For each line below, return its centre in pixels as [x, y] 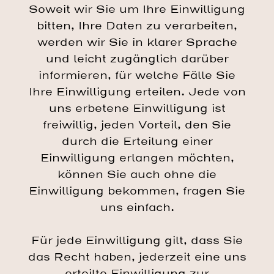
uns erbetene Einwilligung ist [137, 108]
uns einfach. [137, 207]
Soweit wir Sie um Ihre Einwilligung [137, 9]
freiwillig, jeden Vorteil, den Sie [137, 125]
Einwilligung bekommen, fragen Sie [137, 191]
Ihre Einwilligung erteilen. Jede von [137, 92]
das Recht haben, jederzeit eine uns [137, 257]
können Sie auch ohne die [137, 174]
